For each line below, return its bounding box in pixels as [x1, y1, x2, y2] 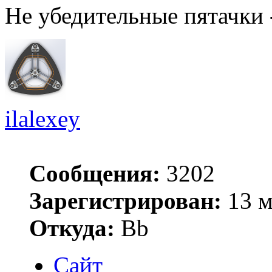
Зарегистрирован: [29, 187, 222, 214]
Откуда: [29, 214, 115, 241]
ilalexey [5, 105, 80, 132]
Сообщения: [29, 160, 160, 186]
